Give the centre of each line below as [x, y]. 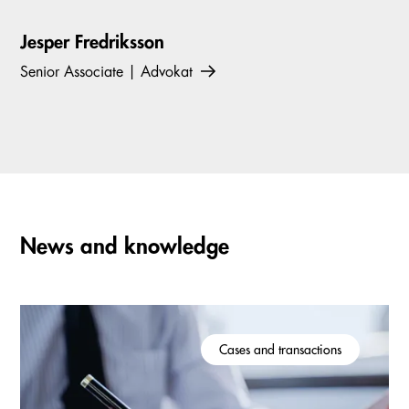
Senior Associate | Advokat [109, 72]
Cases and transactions [280, 349]
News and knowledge [125, 246]
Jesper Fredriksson [92, 42]
